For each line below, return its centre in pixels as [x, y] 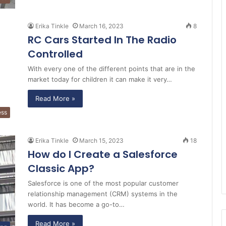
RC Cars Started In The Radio [102, 40]
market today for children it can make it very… [100, 79]
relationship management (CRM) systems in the [103, 194]
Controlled [55, 54]
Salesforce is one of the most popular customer [103, 183]
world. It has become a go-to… [76, 205]
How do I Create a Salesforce [103, 155]
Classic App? [61, 169]
